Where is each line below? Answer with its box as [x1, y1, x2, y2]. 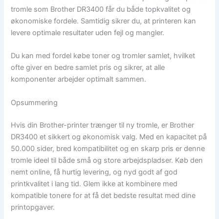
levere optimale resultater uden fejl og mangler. [11, 28, 165, 37]
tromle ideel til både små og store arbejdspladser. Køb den [11, 155, 203, 165]
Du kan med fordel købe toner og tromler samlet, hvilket [11, 51, 196, 61]
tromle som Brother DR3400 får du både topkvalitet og [11, 4, 191, 14]
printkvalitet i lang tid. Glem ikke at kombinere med [11, 179, 178, 188]
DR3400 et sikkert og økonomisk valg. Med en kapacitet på [11, 132, 207, 141]
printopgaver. [11, 202, 55, 212]
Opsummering [11, 98, 58, 107]
